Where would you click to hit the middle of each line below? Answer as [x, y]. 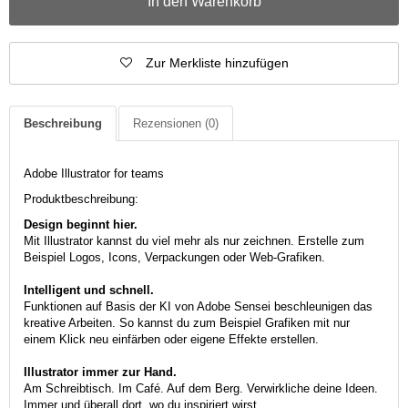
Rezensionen [169, 123]
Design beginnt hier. [81, 224]
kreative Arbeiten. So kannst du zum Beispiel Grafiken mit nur [187, 322]
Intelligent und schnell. [89, 290]
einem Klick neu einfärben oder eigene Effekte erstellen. [171, 339]
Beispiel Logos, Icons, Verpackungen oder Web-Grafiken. [174, 257]
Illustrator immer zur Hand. [100, 372]
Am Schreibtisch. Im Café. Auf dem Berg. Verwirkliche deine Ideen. [201, 388]
